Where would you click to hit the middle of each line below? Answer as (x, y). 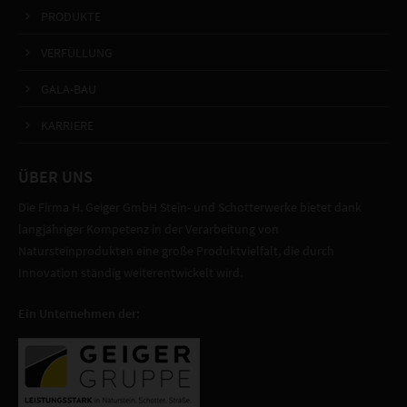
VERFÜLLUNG (77, 53)
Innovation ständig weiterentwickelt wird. (131, 273)
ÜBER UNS (56, 177)
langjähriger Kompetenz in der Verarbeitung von (149, 229)
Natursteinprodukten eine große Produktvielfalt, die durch (177, 251)
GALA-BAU (69, 89)
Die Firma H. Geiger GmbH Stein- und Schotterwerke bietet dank (190, 207)
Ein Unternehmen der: (79, 313)
